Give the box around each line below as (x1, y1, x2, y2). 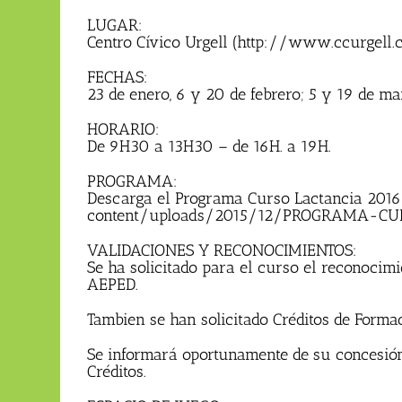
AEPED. (87, 275, 138, 295)
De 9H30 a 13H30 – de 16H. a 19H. (87, 136, 331, 157)
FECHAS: (87, 67, 148, 88)
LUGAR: (87, 15, 143, 36)
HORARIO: (87, 119, 160, 140)
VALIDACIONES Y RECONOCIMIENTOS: (87, 240, 357, 261)
